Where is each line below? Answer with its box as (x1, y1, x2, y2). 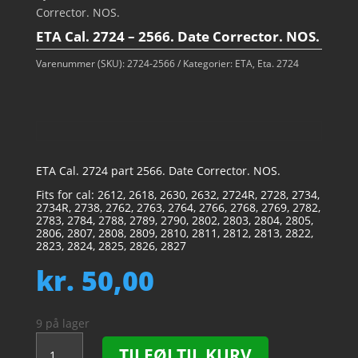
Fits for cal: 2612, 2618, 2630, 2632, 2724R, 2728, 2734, (35, 187, 320, 202)
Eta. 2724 (257, 57, 299, 70)
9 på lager (35, 316, 89, 331)
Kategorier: (182, 57, 235, 70)
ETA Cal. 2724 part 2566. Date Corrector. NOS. (35, 163, 280, 178)
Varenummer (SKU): (35, 57, 127, 70)
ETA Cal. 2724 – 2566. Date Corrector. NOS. (35, 27, 320, 46)
